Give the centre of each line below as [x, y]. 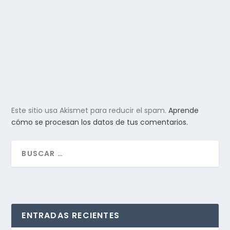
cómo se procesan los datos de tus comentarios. [100, 122]
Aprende [184, 110]
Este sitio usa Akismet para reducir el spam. [90, 110]
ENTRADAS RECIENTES [71, 215]
